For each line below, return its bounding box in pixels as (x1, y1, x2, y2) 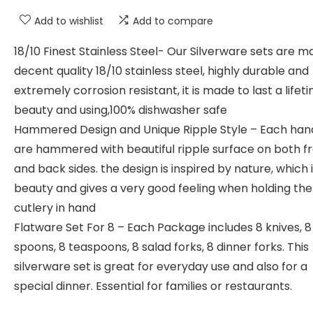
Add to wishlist (34, 14, 103, 28)
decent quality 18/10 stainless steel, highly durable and (14, 63, 309, 79)
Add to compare (133, 14, 213, 28)
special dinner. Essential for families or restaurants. (14, 278, 292, 294)
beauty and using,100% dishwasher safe (14, 102, 227, 118)
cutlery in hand (14, 200, 96, 216)
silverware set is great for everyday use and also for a (14, 259, 307, 275)
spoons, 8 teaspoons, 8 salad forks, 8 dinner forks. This (14, 239, 309, 255)
